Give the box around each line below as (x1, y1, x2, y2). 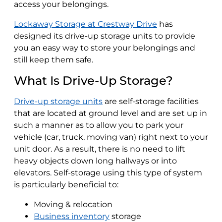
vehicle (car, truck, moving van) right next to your (14, 132, 208, 142)
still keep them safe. (14, 55, 93, 64)
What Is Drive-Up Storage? (14, 73, 173, 88)
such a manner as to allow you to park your (14, 120, 183, 130)
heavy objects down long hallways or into (14, 156, 177, 166)
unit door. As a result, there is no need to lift (14, 144, 185, 154)
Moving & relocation (34, 199, 112, 209)
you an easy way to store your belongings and (14, 43, 195, 53)
